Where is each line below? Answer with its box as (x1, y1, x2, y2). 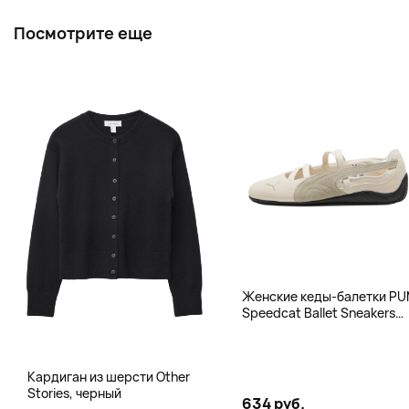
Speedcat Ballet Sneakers (241, 303, 395, 321)
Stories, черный (27, 383, 121, 402)
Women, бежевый (241, 320, 348, 338)
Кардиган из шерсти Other (27, 367, 190, 385)
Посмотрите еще (14, 22, 152, 44)
